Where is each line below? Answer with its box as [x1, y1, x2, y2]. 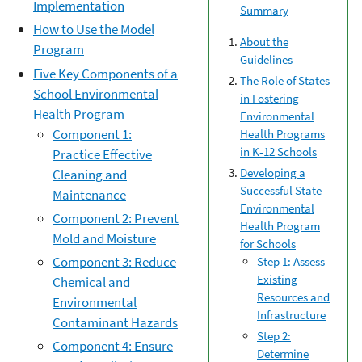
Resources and [257, 288, 330, 305]
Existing [257, 271, 297, 287]
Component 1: [53, 124, 132, 143]
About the [240, 34, 288, 50]
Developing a [240, 164, 305, 180]
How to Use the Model [33, 20, 154, 39]
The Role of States [240, 73, 330, 88]
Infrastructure [257, 306, 326, 322]
